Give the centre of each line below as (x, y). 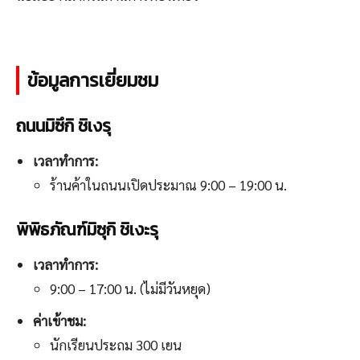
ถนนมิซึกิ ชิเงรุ (63, 126)
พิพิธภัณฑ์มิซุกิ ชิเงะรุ (87, 230)
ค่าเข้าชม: (59, 321)
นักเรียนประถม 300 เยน (116, 345)
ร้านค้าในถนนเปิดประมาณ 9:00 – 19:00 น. (168, 185)
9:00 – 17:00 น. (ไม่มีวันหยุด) (130, 289)
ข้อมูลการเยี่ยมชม (93, 81)
